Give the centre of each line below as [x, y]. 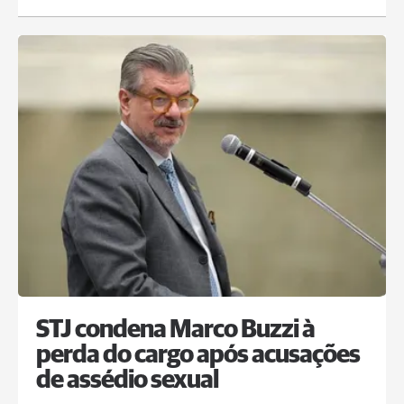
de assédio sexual [127, 381]
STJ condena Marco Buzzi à [175, 330]
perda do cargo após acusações [198, 355]
